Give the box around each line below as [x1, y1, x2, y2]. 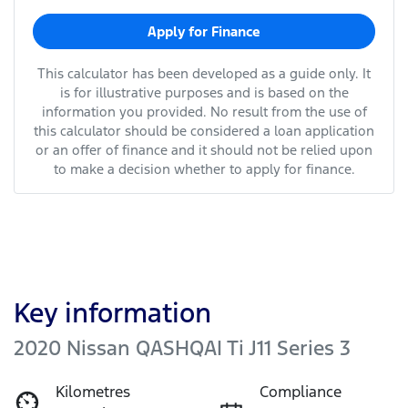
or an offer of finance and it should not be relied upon [36, 140, 372, 158]
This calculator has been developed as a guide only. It [37, 64, 371, 82]
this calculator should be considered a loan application [34, 121, 374, 139]
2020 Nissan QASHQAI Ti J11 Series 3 [14, 334, 351, 361]
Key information [14, 295, 211, 330]
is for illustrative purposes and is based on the [59, 83, 349, 101]
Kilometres [56, 381, 130, 402]
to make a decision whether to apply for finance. [53, 159, 355, 178]
